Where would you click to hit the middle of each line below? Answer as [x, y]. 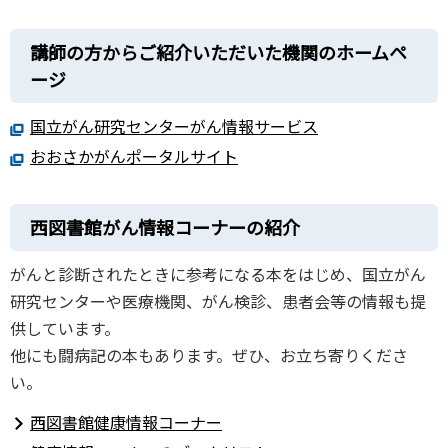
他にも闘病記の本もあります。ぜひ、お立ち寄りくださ [209, 354]
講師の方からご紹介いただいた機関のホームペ [218, 51]
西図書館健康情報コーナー [126, 422]
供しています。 [65, 327]
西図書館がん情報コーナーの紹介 [165, 226]
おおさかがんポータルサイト [134, 156]
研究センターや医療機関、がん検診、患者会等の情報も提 [218, 300]
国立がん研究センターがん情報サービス [174, 125]
